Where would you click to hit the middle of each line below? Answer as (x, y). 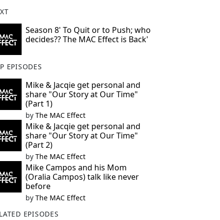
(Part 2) (39, 145)
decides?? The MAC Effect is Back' (87, 39)
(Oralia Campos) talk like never (82, 177)
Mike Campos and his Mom (76, 167)
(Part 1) (39, 104)
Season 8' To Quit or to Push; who (88, 30)
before (38, 186)
